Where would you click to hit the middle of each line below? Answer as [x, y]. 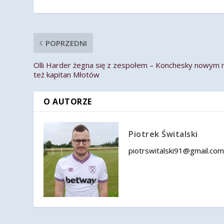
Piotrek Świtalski [163, 134]
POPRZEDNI [66, 43]
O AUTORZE [68, 102]
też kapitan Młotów [67, 75]
